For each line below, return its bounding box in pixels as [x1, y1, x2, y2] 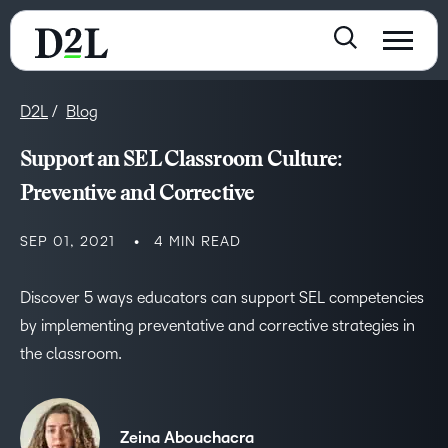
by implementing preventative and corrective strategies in [20, 317, 415, 334]
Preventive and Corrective [20, 184, 254, 206]
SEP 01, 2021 [20, 234, 115, 249]
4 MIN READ [154, 234, 241, 249]
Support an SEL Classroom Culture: [20, 150, 342, 172]
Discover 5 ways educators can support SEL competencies [20, 289, 424, 306]
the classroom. [20, 345, 122, 362]
